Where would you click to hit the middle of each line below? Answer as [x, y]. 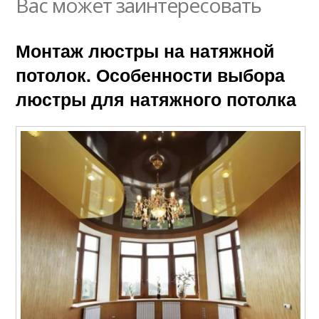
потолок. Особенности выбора [151, 74]
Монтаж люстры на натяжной [145, 50]
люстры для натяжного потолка [156, 99]
